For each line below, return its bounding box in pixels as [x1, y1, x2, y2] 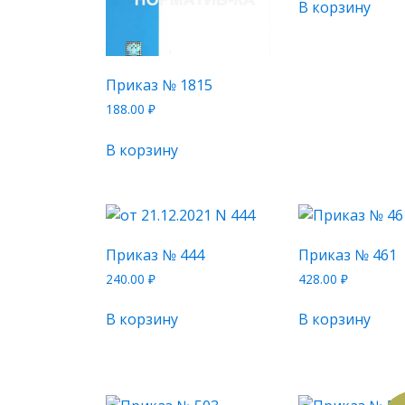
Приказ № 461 [298, 244, 398, 265]
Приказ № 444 [106, 244, 204, 265]
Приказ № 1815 [106, 74, 212, 95]
